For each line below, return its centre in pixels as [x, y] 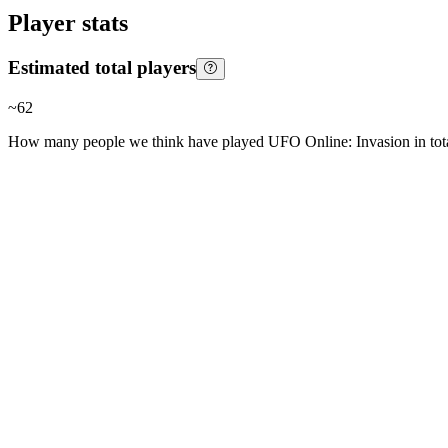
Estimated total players [102, 68]
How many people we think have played [138, 141]
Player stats [68, 23]
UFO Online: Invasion [339, 141]
